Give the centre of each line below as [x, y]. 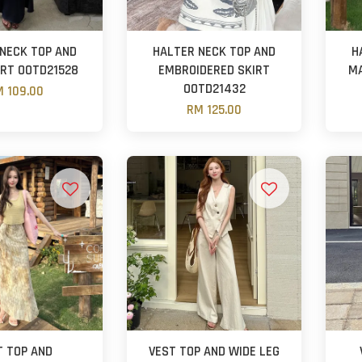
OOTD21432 [214, 89]
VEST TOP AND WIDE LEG [215, 351]
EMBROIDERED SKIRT [215, 70]
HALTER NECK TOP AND [215, 52]
